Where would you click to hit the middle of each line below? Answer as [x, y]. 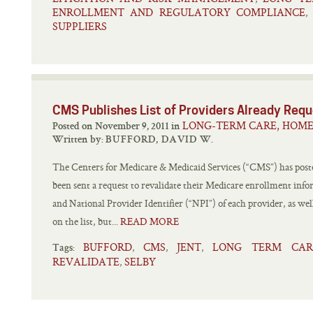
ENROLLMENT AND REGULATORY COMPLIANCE [179, 12]
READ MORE [150, 221]
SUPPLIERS [80, 26]
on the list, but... [86, 221]
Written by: [79, 140]
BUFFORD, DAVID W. [160, 140]
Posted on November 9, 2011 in [177, 127]
